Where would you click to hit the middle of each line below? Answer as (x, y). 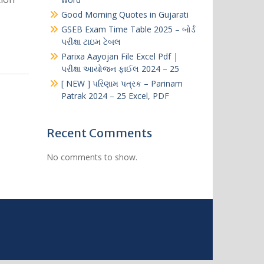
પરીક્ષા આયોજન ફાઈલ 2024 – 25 (120, 69)
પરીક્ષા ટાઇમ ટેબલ (91, 42)
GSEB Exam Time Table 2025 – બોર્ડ (128, 29)
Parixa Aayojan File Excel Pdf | (119, 56)
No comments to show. (92, 157)
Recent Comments (99, 133)
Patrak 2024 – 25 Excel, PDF (115, 96)
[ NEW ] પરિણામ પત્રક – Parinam (122, 83)
